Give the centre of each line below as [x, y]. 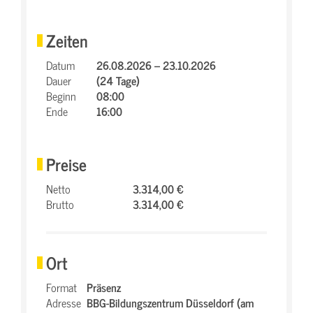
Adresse [64, 302]
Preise [66, 163]
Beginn [61, 95]
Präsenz [104, 287]
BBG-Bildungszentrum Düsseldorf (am [170, 302]
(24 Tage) [118, 80]
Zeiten [67, 40]
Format [61, 287]
